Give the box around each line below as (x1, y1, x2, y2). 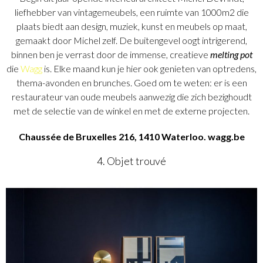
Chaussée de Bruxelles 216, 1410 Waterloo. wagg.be (18, 131, 245, 143)
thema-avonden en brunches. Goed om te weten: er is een (16, 77, 247, 89)
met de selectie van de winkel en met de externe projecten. (14, 105, 249, 117)
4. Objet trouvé (97, 154, 166, 168)
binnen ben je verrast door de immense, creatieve (11, 49, 210, 60)
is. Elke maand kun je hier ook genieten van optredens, (42, 63, 257, 75)
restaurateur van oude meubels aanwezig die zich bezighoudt (11, 91, 252, 103)
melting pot (210, 49, 252, 60)
